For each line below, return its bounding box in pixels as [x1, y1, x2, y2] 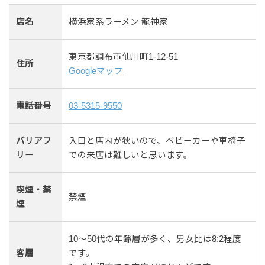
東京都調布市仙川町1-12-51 [69, 52, 179, 62]
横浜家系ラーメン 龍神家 [69, 17, 169, 27]
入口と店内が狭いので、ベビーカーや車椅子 [69, 136, 246, 146]
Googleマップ [69, 66, 124, 76]
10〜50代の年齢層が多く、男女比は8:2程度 [69, 234, 242, 244]
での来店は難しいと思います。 [69, 150, 193, 160]
